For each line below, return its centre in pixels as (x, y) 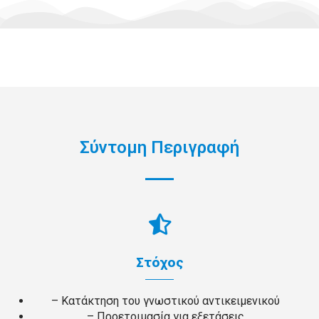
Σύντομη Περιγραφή (159, 147)
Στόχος (159, 262)
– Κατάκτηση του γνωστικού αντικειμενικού (166, 301)
